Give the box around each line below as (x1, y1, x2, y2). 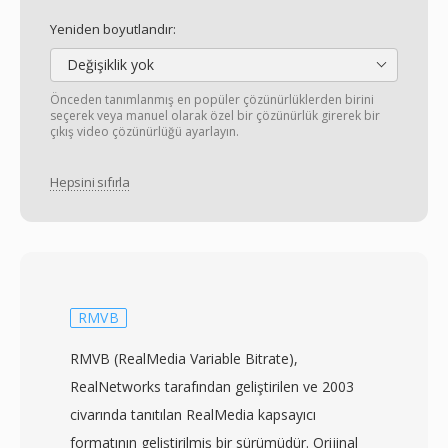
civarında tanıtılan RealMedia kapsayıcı (70, 405, 316, 424)
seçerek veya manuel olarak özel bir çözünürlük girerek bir (50, 107, 380, 124)
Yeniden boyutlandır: (50, 20, 176, 38)
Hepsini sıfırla (50, 173, 130, 192)
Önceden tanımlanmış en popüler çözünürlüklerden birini (50, 91, 374, 108)
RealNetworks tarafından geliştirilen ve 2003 (70, 377, 354, 396)
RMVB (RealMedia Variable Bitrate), (70, 349, 298, 368)
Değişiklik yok (63, 55, 154, 74)
